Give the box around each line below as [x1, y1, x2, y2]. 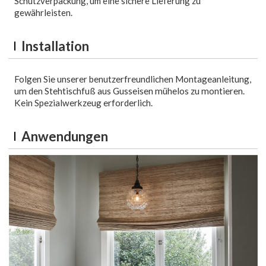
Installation [21, 38, 90, 55]
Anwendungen [21, 128, 109, 145]
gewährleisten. [14, 7, 73, 18]
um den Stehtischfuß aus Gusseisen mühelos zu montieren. [14, 85, 245, 97]
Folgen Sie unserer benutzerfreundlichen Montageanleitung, [14, 74, 252, 85]
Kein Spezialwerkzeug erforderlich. [14, 97, 153, 109]
